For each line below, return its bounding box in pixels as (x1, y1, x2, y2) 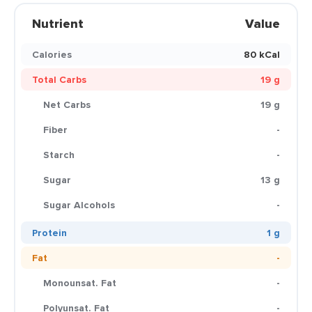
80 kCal (244, 47, 280, 61)
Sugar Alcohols (43, 198, 115, 212)
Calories (32, 47, 72, 61)
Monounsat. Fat (43, 276, 116, 290)
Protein (32, 226, 67, 240)
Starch (43, 148, 75, 162)
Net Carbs (43, 97, 91, 111)
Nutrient (32, 15, 84, 33)
